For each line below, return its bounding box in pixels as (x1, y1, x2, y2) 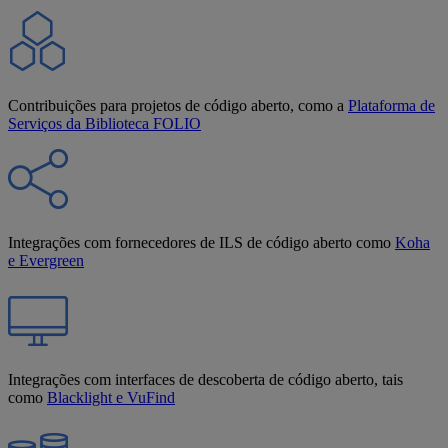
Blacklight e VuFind (47, 389, 175, 407)
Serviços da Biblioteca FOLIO (8, 114, 201, 132)
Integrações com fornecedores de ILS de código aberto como (8, 233, 395, 251)
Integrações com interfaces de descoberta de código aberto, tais (8, 371, 403, 389)
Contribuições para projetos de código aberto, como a (8, 96, 348, 114)
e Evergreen (8, 251, 84, 269)
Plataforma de (348, 96, 435, 114)
